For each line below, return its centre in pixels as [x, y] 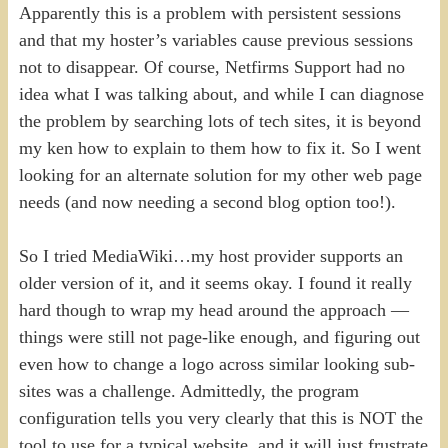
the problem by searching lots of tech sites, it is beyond [219, 120]
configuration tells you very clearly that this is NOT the [220, 417]
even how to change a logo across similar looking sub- [216, 363]
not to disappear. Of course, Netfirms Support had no [211, 66]
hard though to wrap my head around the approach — [213, 309]
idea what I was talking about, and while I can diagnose [221, 93]
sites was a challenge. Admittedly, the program [188, 390]
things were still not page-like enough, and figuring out [219, 336]
